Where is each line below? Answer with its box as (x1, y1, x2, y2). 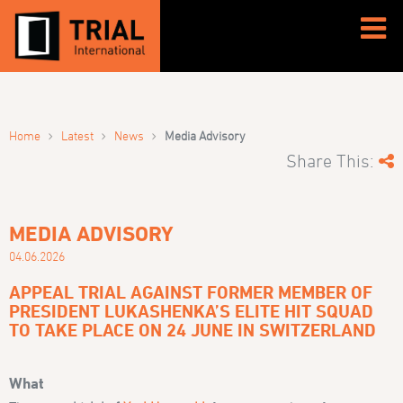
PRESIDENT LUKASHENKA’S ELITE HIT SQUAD (9, 300, 374, 322)
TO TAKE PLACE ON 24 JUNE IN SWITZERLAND (9, 318, 377, 341)
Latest (61, 127, 94, 143)
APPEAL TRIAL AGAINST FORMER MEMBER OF (9, 281, 373, 303)
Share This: (285, 151, 379, 171)
